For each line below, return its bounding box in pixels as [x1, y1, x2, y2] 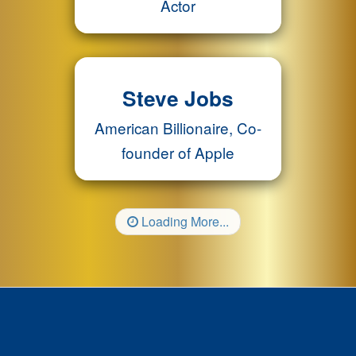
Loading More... [138, 212, 229, 230]
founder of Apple [122, 141, 234, 163]
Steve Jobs [122, 83, 234, 113]
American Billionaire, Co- [95, 117, 261, 138]
